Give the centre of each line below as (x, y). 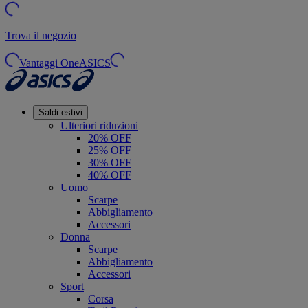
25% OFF (110, 150)
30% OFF (110, 162)
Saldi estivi (60, 112)
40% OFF (110, 175)
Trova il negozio (41, 35)
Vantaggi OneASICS (65, 63)
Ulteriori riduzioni (99, 125)
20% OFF (110, 137)
